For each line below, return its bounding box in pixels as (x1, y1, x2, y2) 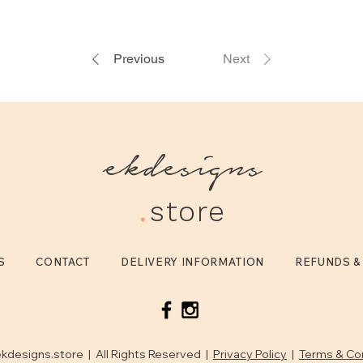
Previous (113, 51, 164, 66)
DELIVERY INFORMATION (120, 255, 264, 268)
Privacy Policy (213, 347, 287, 361)
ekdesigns (103, 139, 262, 187)
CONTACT (36, 255, 90, 268)
